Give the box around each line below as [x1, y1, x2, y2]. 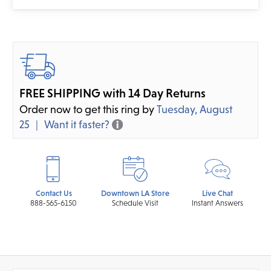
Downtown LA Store [101, 188, 170, 198]
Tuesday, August [157, 102, 232, 116]
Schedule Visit [112, 198, 159, 207]
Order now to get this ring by [19, 102, 157, 116]
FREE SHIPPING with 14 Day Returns [19, 86, 206, 100]
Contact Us [35, 188, 72, 198]
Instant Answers [191, 198, 243, 207]
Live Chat [201, 188, 233, 198]
